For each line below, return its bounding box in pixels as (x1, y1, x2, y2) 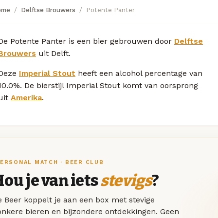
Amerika (11, 92, 42, 102)
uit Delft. (36, 48, 71, 58)
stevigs (100, 171, 152, 190)
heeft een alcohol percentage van (75, 68, 202, 78)
